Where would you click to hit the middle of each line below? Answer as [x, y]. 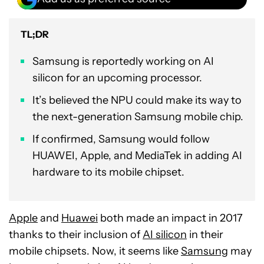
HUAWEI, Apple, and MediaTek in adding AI [137, 155]
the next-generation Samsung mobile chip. [138, 116]
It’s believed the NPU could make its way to [137, 100]
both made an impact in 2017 [170, 218]
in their [205, 234]
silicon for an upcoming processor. [117, 77]
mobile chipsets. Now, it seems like [95, 251]
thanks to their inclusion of [76, 234]
